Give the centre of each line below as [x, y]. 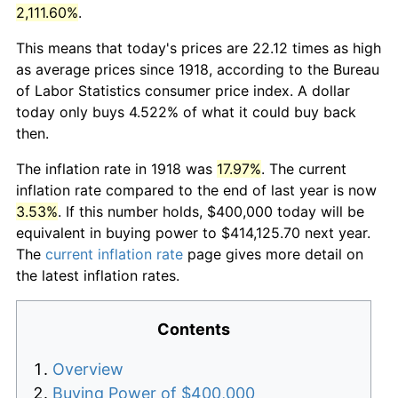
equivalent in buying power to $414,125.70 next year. [193, 232]
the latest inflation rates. [98, 275]
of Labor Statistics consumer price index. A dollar [183, 90]
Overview [88, 369]
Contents [194, 329]
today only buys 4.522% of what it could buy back [186, 111]
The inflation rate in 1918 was [116, 168]
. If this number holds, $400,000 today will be [211, 211]
